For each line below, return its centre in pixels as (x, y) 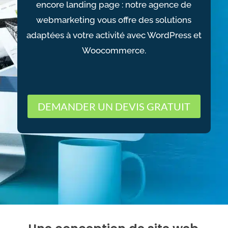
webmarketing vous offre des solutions (114, 20)
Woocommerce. (114, 50)
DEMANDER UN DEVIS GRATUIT (114, 106)
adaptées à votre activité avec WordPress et (114, 35)
